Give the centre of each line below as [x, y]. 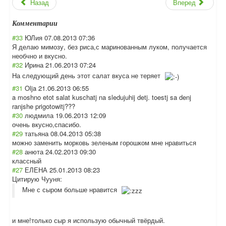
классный [27, 161]
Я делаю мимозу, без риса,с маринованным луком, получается [109, 47]
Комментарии [36, 23]
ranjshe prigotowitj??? [44, 106]
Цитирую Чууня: [37, 179]
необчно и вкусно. [40, 56]
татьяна [37, 133]
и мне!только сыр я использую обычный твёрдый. [89, 220]
